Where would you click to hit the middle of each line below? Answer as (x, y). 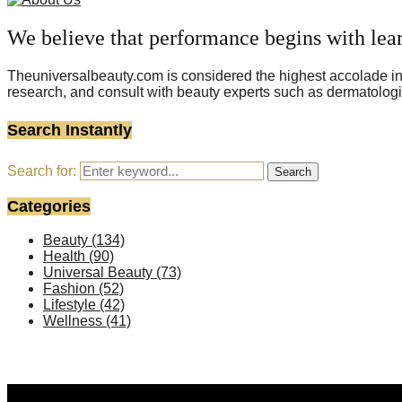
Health (66, 257)
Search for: (42, 171)
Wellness (74, 321)
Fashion (71, 289)
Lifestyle (71, 305)
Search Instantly (70, 131)
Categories (49, 207)
